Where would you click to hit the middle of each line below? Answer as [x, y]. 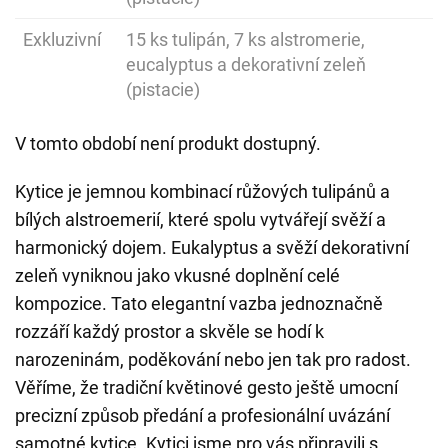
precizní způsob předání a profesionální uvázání [202, 415]
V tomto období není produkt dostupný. [168, 143]
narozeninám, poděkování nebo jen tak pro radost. [213, 359]
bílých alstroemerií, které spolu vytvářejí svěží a [200, 219]
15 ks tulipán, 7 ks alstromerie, [245, 39]
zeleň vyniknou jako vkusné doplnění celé [177, 275]
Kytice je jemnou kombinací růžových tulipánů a [202, 191]
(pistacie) [163, 89]
